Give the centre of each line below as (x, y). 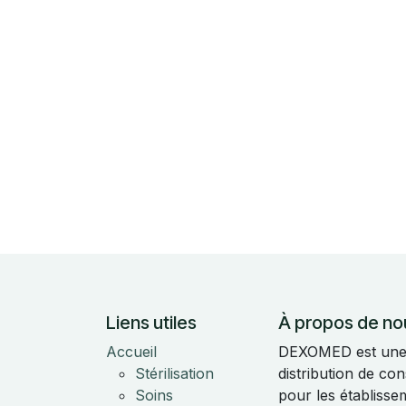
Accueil (131, 352)
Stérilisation (174, 373)
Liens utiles (151, 323)
